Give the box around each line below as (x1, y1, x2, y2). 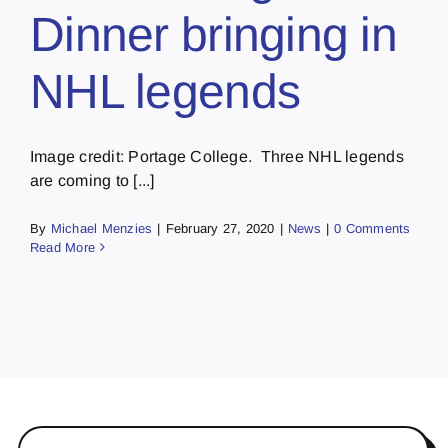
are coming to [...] (30, 171, 155, 189)
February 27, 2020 (165, 220, 275, 236)
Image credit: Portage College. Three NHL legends (30, 147, 404, 165)
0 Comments (334, 220, 411, 236)
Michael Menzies (50, 220, 153, 236)
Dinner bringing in (30, 7, 398, 61)
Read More (30, 239, 96, 255)
